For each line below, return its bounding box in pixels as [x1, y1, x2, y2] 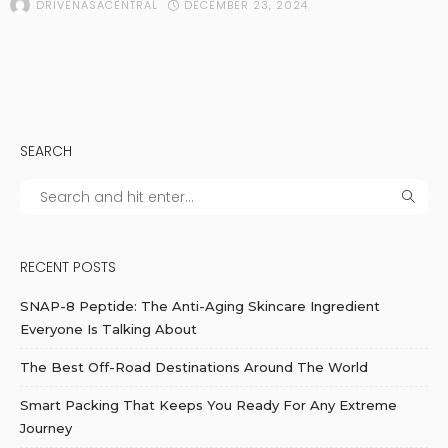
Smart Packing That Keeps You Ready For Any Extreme [20, 397, 397, 414]
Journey [20, 420, 72, 437]
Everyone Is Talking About [20, 321, 197, 338]
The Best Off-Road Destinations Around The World [20, 359, 368, 376]
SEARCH [20, 141, 72, 162]
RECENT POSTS [20, 257, 116, 278]
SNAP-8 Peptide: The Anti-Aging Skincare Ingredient [20, 298, 380, 315]
